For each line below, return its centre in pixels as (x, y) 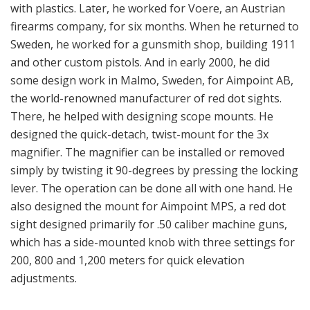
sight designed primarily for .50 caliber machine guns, (149, 138)
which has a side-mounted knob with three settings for (153, 156)
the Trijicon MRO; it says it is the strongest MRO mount (153, 290)
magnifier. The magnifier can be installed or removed (147, 66)
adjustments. (44, 192)
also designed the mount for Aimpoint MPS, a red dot (148, 120)
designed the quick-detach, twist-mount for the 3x (139, 48)
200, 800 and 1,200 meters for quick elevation (127, 174)
